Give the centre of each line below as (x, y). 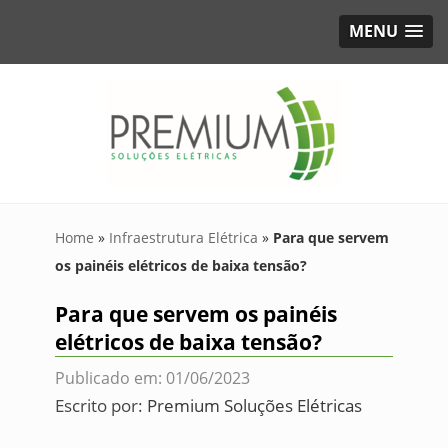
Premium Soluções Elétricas (254, 405)
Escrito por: (100, 405)
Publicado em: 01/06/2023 (152, 378)
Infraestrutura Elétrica (183, 237)
